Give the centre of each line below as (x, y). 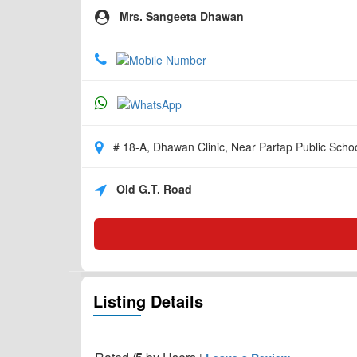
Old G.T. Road (154, 188)
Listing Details (148, 300)
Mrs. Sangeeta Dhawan (177, 16)
